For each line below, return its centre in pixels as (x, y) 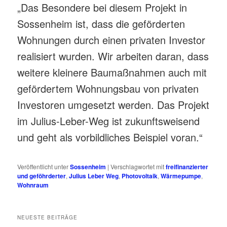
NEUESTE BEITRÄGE (48, 218)
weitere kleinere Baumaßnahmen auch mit (112, 72)
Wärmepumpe (181, 176)
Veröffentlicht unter (43, 166)
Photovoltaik (140, 176)
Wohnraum (33, 185)
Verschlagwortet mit (138, 166)
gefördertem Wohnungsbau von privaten (108, 89)
